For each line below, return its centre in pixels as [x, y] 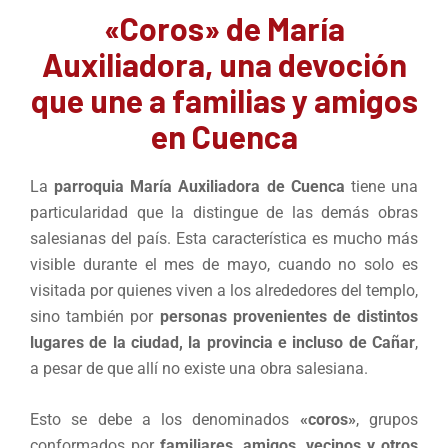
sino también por [95, 317]
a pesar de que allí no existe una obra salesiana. [199, 369]
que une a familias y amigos [224, 100]
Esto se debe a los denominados [165, 420]
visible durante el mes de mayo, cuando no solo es [224, 265]
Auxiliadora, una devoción [224, 64]
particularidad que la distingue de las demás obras [224, 213]
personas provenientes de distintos [288, 317]
